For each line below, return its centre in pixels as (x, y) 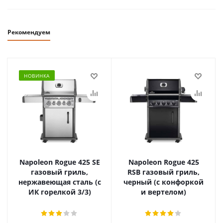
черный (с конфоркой (164, 182)
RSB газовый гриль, (164, 172)
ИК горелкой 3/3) (59, 192)
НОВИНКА (37, 76)
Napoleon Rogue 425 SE (59, 162)
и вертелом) (164, 192)
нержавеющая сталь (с (59, 182)
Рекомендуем (29, 32)
